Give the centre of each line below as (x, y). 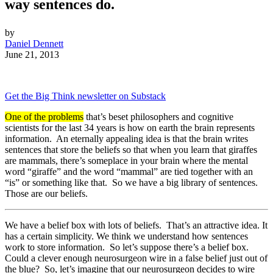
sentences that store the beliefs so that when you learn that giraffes (131, 150)
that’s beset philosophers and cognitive (158, 117)
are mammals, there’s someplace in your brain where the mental (126, 161)
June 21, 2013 (32, 55)
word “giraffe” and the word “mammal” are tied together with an (129, 172)
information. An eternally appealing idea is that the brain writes (126, 139)
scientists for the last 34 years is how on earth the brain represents (130, 128)
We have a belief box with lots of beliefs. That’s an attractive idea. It (136, 225)
